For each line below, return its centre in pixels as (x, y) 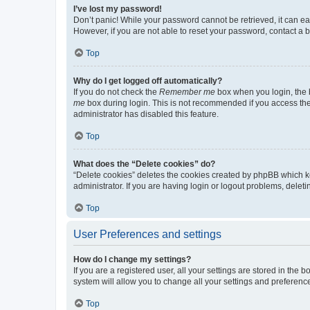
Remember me (187, 92)
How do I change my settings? (132, 259)
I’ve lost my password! (118, 9)
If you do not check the (116, 92)
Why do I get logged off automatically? (148, 81)
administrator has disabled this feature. (146, 114)
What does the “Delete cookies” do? (144, 164)
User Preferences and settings (147, 234)
